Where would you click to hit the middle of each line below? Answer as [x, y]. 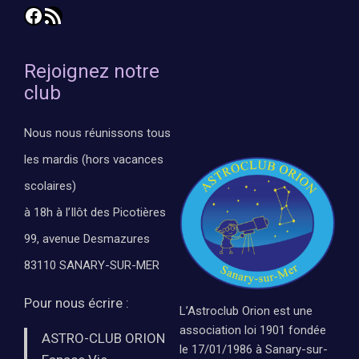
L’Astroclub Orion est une [246, 311]
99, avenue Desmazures [87, 238]
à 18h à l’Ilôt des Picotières [95, 212]
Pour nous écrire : [77, 303]
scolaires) [50, 186]
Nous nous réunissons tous [98, 133]
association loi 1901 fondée [253, 331]
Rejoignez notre [92, 71]
